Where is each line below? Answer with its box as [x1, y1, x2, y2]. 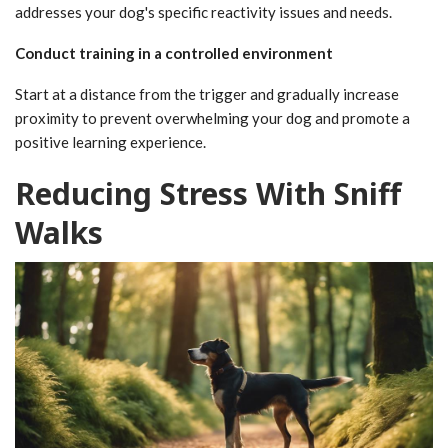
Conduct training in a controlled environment [15, 43, 333, 62]
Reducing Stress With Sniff [15, 172, 401, 214]
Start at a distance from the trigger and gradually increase [15, 84, 399, 103]
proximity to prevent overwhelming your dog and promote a [15, 108, 410, 127]
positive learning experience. [15, 132, 206, 151]
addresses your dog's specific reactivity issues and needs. [15, 2, 392, 21]
